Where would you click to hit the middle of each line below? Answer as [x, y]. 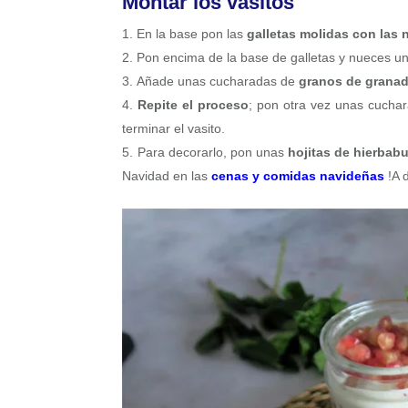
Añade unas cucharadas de [218, 82]
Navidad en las [167, 176]
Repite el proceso [194, 105]
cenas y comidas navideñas [298, 176]
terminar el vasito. [174, 129]
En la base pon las [192, 34]
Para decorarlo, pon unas [213, 153]
